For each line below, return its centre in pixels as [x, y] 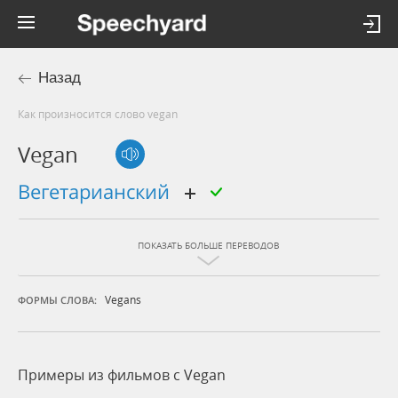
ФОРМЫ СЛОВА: [57, 300]
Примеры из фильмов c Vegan [122, 375]
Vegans [123, 300]
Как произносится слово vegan [101, 114]
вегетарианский [103, 191]
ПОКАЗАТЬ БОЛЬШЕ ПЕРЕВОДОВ [208, 246]
